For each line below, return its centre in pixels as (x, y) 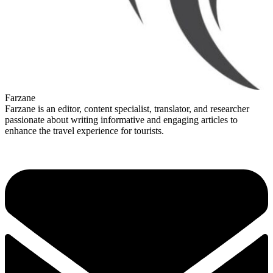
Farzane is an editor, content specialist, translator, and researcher (127, 108)
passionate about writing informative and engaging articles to (121, 119)
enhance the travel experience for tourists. (84, 130)
